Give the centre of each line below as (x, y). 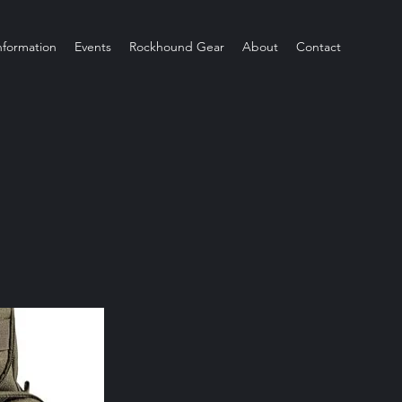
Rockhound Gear (177, 47)
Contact (319, 47)
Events (93, 47)
